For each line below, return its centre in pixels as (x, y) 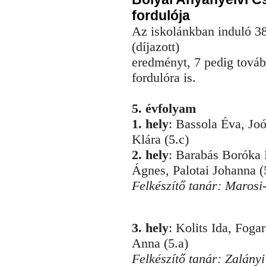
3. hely (150, 227)
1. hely (150, 124)
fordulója (161, 16)
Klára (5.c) (160, 140)
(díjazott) (156, 47)
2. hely (150, 155)
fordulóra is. (164, 78)
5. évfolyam (164, 109)
